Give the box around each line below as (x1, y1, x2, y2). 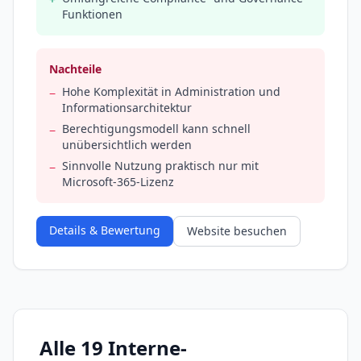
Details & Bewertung (49, 222, 160, 239)
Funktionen (62, 6, 122, 23)
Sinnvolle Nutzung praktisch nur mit (62, 158, 259, 174)
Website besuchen (187, 223, 287, 239)
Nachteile (49, 61, 102, 77)
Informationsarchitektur (62, 100, 192, 116)
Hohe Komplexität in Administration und (62, 84, 280, 100)
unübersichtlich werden (62, 137, 192, 153)
